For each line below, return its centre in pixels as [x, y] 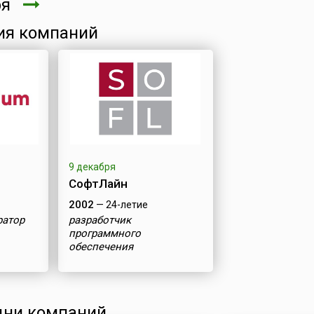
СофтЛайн [98, 184]
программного [104, 233]
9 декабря [92, 167]
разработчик [100, 220]
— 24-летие [121, 205]
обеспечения [101, 247]
